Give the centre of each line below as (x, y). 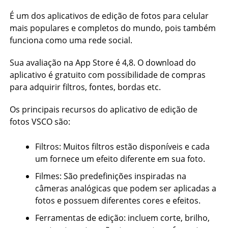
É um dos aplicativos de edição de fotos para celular (109, 16)
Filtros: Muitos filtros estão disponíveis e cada (122, 147)
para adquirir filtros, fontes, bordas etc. (85, 87)
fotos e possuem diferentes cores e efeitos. (118, 201)
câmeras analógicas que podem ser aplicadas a (125, 188)
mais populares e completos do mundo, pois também (112, 28)
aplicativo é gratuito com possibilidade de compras (107, 75)
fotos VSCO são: (40, 122)
